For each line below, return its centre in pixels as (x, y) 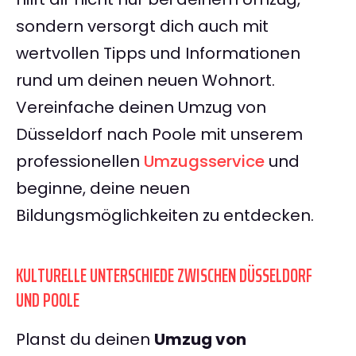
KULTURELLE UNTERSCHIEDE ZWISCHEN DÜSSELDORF (164, 276)
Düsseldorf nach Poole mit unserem (159, 135)
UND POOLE (48, 301)
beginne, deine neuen (103, 189)
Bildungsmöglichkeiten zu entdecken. (165, 216)
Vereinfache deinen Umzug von (141, 108)
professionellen (80, 162)
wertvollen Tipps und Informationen (158, 54)
